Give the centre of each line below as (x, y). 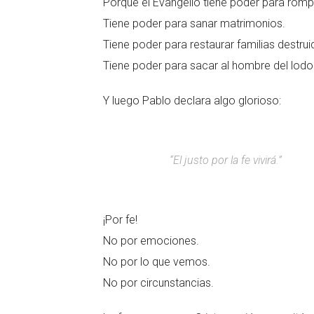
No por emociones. (151, 241)
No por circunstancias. (158, 283)
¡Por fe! (120, 220)
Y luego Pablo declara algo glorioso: (192, 101)
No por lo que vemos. (157, 262)
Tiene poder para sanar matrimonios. (194, 23)
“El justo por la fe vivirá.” (226, 160)
